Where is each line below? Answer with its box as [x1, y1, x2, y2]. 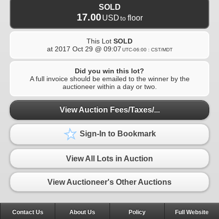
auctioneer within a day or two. [62, 82, 157, 90]
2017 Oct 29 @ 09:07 [54, 44, 121, 53]
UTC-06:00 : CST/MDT [122, 46, 173, 52]
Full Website [175, 209, 209, 216]
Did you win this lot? [75, 66, 144, 75]
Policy [129, 209, 146, 216]
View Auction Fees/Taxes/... [59, 106, 160, 114]
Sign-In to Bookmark [78, 130, 156, 138]
